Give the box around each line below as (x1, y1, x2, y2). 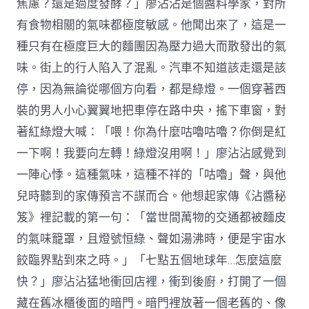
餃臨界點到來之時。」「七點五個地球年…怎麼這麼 (17, 252, 283, 268)
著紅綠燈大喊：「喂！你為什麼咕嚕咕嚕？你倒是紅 (17, 123, 287, 140)
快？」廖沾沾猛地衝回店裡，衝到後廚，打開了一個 (17, 273, 287, 290)
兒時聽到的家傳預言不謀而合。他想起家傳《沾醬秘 (17, 188, 287, 204)
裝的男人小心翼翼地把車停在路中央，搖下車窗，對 (17, 102, 287, 119)
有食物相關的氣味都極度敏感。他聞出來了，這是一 (17, 17, 287, 33)
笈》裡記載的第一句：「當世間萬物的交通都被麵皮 (17, 209, 287, 226)
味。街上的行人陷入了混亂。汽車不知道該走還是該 (17, 59, 287, 76)
